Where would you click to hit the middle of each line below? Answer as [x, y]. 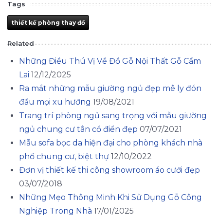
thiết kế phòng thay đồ [48, 22]
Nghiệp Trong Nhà [55, 211]
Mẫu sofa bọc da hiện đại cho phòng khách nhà [111, 143]
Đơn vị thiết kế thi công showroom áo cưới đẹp [109, 170]
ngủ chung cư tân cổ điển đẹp [78, 129]
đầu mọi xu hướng [55, 102]
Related [21, 43]
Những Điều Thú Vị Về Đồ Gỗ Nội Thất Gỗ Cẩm [110, 61]
